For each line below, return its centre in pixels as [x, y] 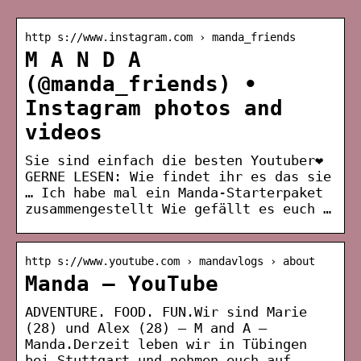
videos [64, 132]
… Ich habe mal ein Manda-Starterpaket [174, 192]
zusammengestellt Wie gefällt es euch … [178, 208]
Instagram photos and [154, 108]
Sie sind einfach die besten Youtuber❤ [174, 160]
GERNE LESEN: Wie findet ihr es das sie [178, 176]
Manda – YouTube [122, 283]
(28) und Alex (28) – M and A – [146, 328]
